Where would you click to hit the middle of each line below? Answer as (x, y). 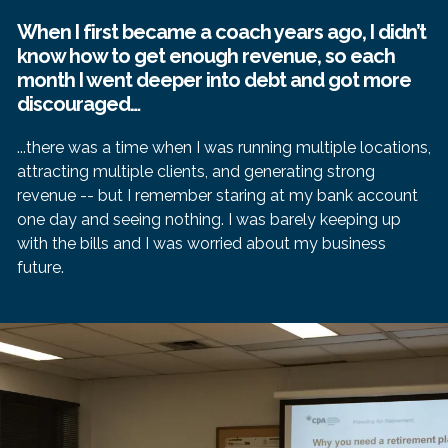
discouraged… (78, 103)
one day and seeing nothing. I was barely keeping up (209, 219)
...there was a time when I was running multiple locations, (224, 147)
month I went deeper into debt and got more (214, 79)
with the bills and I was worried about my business (201, 243)
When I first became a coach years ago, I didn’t (221, 31)
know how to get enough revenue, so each (206, 55)
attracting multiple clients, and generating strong (196, 171)
